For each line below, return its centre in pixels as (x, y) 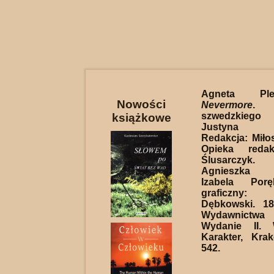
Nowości (141, 104)
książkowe (141, 118)
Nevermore (227, 105)
